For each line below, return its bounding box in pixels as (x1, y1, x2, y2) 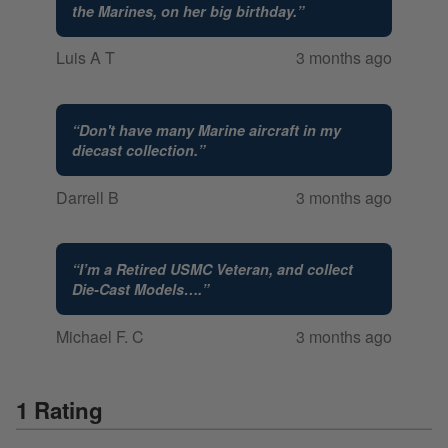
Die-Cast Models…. (72, 279, 202, 300)
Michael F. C (56, 324, 144, 348)
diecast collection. (72, 140, 198, 161)
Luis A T (56, 46, 115, 70)
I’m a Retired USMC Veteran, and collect (79, 259, 353, 280)
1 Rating (16, 394, 103, 427)
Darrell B (56, 185, 119, 209)
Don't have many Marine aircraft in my (79, 120, 341, 141)
